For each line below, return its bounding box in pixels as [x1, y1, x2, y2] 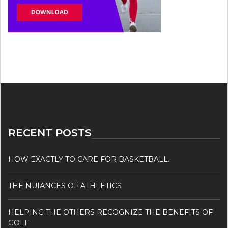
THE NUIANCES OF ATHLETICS [8, 181, 122, 190]
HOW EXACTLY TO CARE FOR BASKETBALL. [8, 154, 169, 164]
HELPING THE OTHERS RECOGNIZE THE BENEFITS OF [8, 207, 213, 217]
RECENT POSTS [8, 126, 92, 139]
